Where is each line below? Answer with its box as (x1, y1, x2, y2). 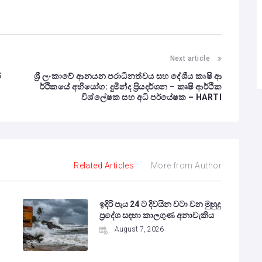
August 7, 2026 (114, 225, 164, 233)
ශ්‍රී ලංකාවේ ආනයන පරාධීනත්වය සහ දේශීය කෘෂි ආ (34, 71, 222, 81)
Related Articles (74, 160, 135, 170)
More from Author (150, 160, 222, 170)
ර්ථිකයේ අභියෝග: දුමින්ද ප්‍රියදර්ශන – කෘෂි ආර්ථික (39, 81, 222, 91)
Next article (170, 54, 210, 63)
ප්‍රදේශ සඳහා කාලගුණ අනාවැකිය (99, 210, 214, 220)
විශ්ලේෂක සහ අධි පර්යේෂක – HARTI (81, 92, 222, 102)
